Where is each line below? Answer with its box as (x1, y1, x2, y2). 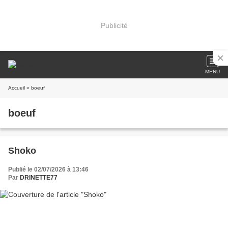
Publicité (100, 21, 128, 30)
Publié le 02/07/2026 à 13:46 (8, 166, 89, 173)
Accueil (8, 85, 25, 91)
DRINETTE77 (20, 174, 58, 181)
